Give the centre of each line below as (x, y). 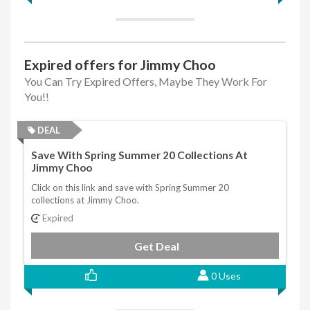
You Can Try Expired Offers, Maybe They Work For (146, 82)
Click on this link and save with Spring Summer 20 (130, 187)
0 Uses (226, 275)
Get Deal (156, 246)
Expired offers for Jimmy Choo (120, 65)
